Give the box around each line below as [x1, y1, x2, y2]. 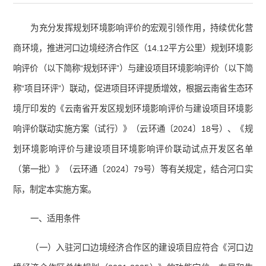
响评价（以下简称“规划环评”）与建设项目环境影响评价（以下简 [13, 64, 253, 74]
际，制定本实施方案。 [13, 185, 97, 195]
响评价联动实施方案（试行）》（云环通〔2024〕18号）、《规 [13, 124, 253, 134]
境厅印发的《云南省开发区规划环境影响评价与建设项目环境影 [13, 104, 253, 114]
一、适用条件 [30, 214, 81, 224]
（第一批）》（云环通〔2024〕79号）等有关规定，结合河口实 [13, 164, 253, 175]
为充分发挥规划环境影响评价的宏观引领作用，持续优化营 [30, 23, 253, 33]
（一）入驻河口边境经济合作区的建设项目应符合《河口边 [30, 243, 253, 253]
